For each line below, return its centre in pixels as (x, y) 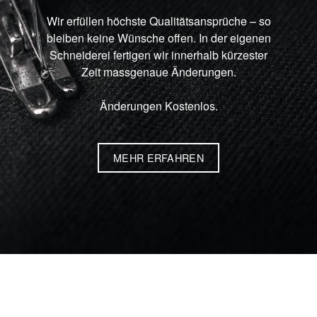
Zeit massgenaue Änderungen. (158, 71)
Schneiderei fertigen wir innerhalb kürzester (158, 54)
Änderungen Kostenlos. (158, 105)
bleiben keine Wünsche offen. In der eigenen (158, 38)
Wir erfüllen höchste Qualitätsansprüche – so (158, 21)
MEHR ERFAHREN (158, 157)
